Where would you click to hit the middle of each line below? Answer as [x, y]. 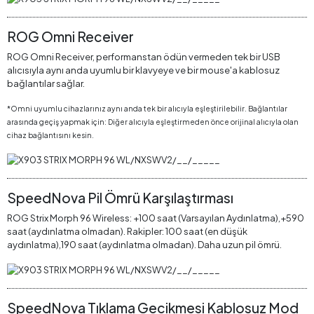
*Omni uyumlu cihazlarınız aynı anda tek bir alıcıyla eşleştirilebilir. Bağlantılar [147, 109]
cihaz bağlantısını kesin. [50, 135]
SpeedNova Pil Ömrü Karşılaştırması [120, 198]
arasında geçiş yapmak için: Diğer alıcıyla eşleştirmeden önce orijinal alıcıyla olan [153, 122]
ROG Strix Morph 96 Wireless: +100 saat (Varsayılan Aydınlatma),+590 [156, 218]
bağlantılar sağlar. [46, 84]
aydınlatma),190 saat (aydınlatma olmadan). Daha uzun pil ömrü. [144, 245]
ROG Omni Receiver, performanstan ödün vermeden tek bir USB [144, 57]
